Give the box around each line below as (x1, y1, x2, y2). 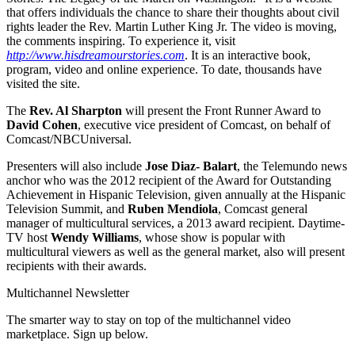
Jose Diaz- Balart (145, 158, 237, 173)
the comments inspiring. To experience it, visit (6, 33, 235, 48)
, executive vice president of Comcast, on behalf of (78, 117, 330, 132)
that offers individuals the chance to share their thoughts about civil (6, 5, 339, 19)
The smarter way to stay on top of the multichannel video (6, 312, 291, 326)
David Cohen (6, 117, 78, 132)
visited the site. (6, 76, 80, 90)
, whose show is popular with (139, 230, 285, 244)
